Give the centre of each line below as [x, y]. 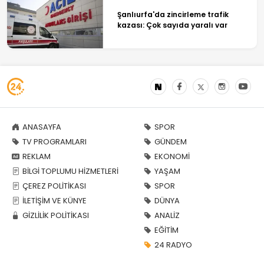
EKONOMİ [172, 156]
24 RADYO [173, 245]
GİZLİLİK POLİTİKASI [56, 215]
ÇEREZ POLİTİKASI [54, 186]
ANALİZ [167, 215]
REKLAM [37, 156]
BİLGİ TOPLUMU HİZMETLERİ [70, 171]
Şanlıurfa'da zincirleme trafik [173, 14]
